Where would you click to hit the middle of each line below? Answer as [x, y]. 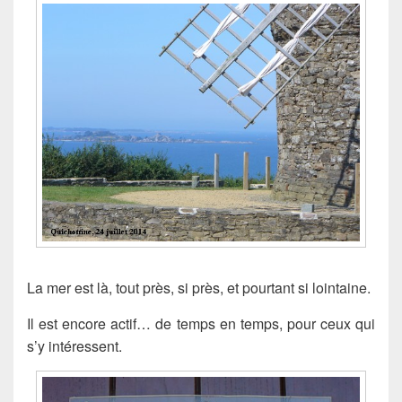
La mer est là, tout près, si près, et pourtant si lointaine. [199, 287]
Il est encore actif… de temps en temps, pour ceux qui [201, 323]
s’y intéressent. [74, 345]
